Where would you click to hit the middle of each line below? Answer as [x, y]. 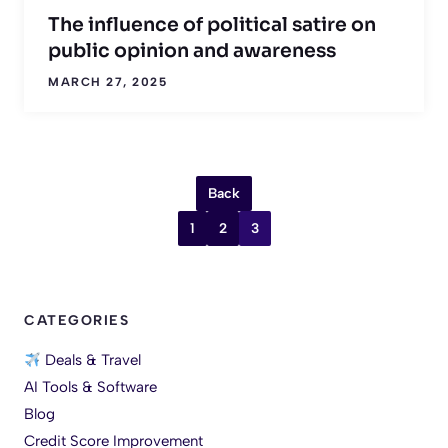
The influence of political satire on [212, 25]
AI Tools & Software [90, 387]
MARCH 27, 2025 [107, 82]
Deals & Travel [91, 360]
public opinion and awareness [192, 51]
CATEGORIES [76, 321]
